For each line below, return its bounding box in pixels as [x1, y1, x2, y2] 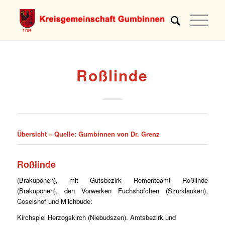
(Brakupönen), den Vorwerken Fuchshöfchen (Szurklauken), [17, 186, 208, 196]
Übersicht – [17, 129, 54, 139]
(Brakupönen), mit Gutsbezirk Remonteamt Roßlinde [17, 175, 208, 185]
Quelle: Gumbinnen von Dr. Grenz [54, 129, 160, 139]
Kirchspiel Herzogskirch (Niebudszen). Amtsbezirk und [17, 212, 176, 222]
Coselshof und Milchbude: [17, 196, 92, 206]
